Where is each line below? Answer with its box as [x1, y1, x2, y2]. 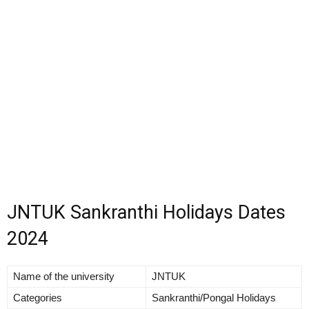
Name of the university [13, 270, 114, 282]
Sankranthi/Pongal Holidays [152, 291, 276, 303]
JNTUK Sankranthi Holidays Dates [7, 201, 286, 223]
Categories [13, 291, 62, 303]
